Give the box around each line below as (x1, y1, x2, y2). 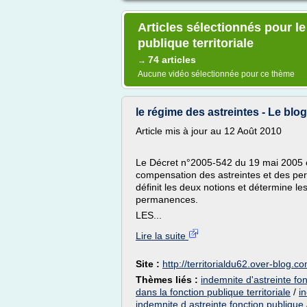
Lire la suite (136, 230, 188, 241)
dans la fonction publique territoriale (136, 286, 291, 297)
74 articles (148, 54, 196, 65)
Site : (136, 258, 162, 269)
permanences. (136, 194, 198, 205)
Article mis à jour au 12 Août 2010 (136, 125, 282, 136)
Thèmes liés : (136, 274, 201, 285)
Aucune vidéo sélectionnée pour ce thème (138, 69, 295, 79)
